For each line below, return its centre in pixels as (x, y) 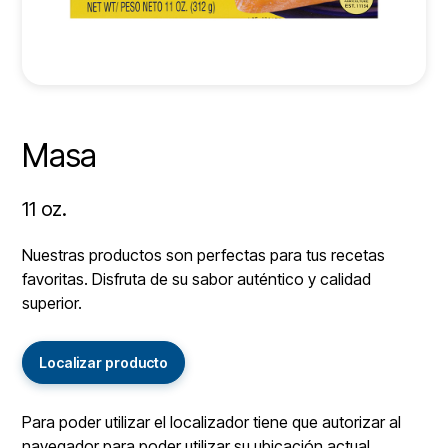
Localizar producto (104, 362)
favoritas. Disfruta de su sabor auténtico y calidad (197, 278)
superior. (52, 302)
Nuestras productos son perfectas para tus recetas (204, 254)
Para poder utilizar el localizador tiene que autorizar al (212, 421)
